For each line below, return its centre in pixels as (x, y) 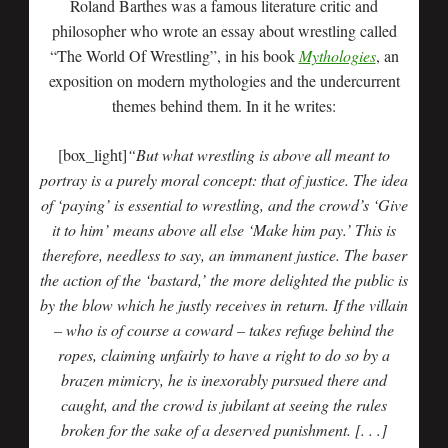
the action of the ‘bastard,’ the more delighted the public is (224, 279)
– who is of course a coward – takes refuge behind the (224, 329)
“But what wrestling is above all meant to (258, 154)
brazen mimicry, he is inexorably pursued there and (224, 379)
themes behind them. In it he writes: (224, 105)
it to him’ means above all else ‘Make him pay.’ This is (224, 229)
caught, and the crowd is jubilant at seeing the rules (224, 404)
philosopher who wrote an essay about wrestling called (224, 30)
